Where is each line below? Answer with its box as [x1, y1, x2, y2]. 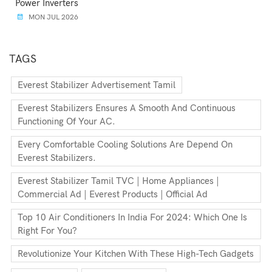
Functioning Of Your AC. [18, 116, 115, 127]
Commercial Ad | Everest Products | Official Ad [18, 189, 208, 200]
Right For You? [18, 225, 77, 236]
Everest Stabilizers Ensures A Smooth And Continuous [18, 103, 236, 114]
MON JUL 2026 [27, 13, 78, 22]
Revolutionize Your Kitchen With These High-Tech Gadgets [18, 248, 254, 259]
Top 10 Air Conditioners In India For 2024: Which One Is [18, 212, 247, 223]
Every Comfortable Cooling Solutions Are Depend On [18, 139, 233, 150]
